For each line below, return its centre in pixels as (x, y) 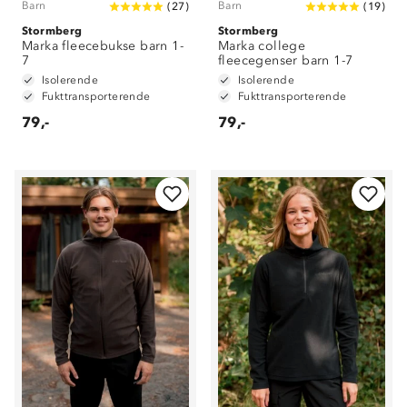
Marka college (262, 46)
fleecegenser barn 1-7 (286, 60)
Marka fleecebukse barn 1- (103, 46)
